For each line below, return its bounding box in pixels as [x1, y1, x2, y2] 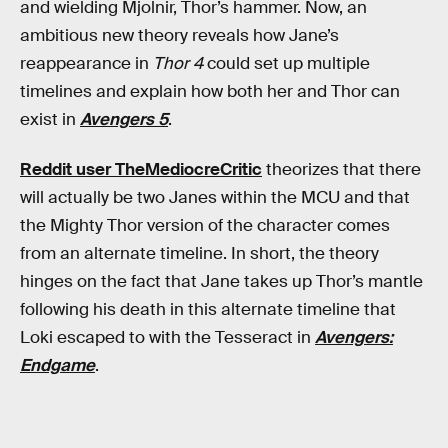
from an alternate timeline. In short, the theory [20, 242, 379, 264]
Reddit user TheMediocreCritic [20, 158, 262, 180]
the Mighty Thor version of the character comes [20, 214, 390, 236]
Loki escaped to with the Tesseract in [20, 326, 315, 348]
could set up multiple [203, 53, 370, 74]
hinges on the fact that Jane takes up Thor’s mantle [20, 270, 423, 292]
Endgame [20, 354, 95, 376]
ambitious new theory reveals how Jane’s [20, 25, 339, 46]
